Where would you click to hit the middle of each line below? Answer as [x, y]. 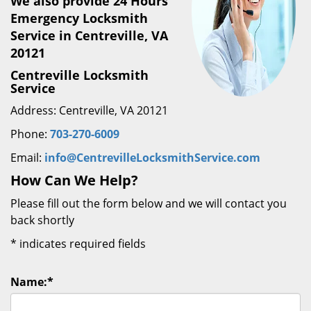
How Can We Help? [74, 180]
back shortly [42, 220]
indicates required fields [81, 244]
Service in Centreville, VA [89, 35]
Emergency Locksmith [79, 18]
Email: [27, 158]
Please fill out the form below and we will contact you [149, 203]
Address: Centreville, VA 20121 [89, 110]
